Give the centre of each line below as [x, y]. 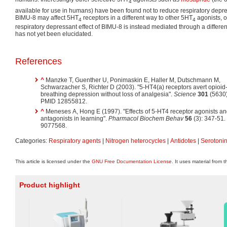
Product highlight [50, 185]
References [39, 62]
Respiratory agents [75, 141]
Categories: [32, 141]
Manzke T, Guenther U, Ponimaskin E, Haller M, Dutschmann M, [133, 80]
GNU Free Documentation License [132, 161]
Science [185, 94]
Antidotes [183, 141]
